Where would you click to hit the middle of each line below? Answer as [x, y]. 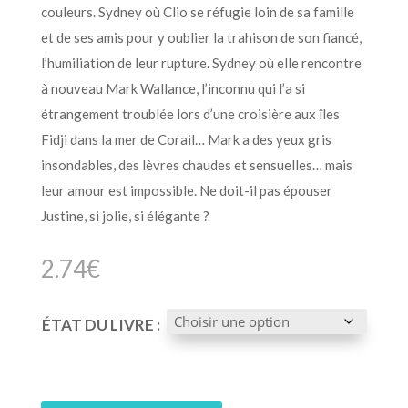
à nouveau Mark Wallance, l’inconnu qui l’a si [173, 89]
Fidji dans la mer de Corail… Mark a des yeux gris [186, 140]
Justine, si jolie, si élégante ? [125, 216]
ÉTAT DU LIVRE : [101, 325]
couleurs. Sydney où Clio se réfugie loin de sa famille [197, 12]
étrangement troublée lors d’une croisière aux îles [190, 114]
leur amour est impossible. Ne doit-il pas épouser [186, 191]
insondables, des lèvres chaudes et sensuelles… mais [196, 165]
